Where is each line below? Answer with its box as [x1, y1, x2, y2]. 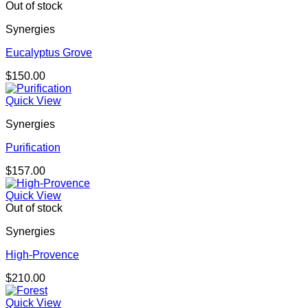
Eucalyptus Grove [5, 47, 92, 59]
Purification [5, 142, 60, 154]
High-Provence [5, 249, 79, 261]
